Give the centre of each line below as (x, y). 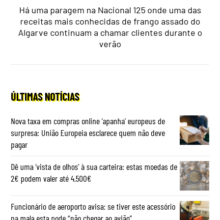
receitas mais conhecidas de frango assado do (110, 21)
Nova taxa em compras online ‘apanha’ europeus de (88, 121)
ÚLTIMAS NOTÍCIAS (45, 96)
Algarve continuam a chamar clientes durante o (110, 33)
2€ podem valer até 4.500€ (51, 179)
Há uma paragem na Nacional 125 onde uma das (110, 10)
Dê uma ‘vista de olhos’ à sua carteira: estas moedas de (94, 167)
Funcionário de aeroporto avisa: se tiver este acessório (93, 206)
